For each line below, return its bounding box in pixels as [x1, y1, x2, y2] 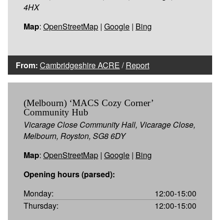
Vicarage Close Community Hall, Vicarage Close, [24, 118, 195, 130]
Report [126, 59, 149, 71]
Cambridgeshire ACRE [40, 59, 120, 71]
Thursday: [24, 199, 58, 211]
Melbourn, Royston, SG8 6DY [24, 130, 126, 141]
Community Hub [24, 107, 88, 117]
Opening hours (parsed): [24, 168, 115, 180]
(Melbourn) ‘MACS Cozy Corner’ [24, 97, 153, 108]
